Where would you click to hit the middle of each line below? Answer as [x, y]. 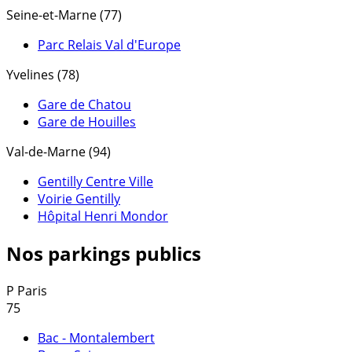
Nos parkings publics [104, 254]
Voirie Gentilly [79, 199]
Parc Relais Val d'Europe [109, 45]
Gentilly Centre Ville [95, 182]
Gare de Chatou [84, 105]
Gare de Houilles [87, 122]
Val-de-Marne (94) [59, 152]
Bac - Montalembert [96, 338]
